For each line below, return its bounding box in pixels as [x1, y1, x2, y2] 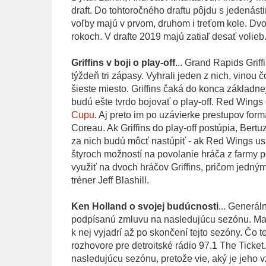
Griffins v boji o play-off [71, 57, 175, 68]
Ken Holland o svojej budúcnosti [71, 201, 218, 211]
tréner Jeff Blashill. [71, 175, 149, 185]
